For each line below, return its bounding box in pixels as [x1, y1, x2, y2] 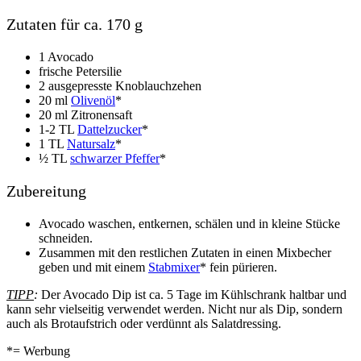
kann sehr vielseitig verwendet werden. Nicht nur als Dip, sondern [6, 301, 342, 316]
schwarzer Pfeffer [70, 151, 160, 165]
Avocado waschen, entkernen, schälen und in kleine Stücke [39, 216, 340, 230]
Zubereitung [6, 181, 86, 200]
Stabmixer [148, 259, 200, 274]
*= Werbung [6, 343, 70, 358]
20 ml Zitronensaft [39, 107, 132, 122]
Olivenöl [71, 93, 115, 107]
